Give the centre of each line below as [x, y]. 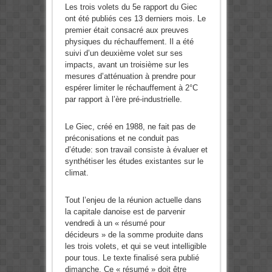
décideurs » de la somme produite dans [134, 235]
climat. [76, 173]
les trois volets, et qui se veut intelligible [135, 246]
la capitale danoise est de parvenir [125, 212]
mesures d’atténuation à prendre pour [130, 76]
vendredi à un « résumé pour [115, 223]
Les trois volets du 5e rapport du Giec [131, 7]
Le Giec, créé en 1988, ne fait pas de [130, 127]
